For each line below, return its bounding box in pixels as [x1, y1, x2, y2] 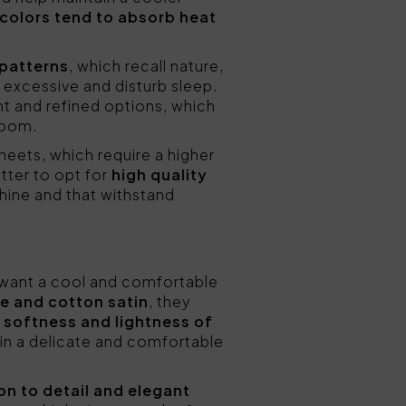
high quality [111, 165, 208, 184]
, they [149, 292, 191, 311]
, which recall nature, [69, 56, 224, 75]
